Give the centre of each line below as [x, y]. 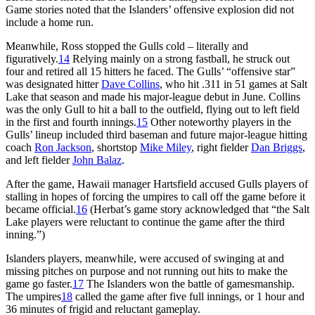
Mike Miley [166, 147]
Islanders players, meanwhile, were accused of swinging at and [145, 258]
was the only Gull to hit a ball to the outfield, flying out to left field [153, 109]
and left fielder [39, 160]
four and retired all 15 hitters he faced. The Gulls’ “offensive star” [150, 71]
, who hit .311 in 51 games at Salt [233, 84]
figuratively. [32, 58]
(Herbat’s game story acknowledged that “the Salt [198, 209]
